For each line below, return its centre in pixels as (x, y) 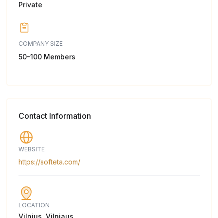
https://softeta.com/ (49, 162)
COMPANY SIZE (40, 44)
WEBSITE (31, 149)
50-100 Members (47, 57)
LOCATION (34, 205)
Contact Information (54, 116)
